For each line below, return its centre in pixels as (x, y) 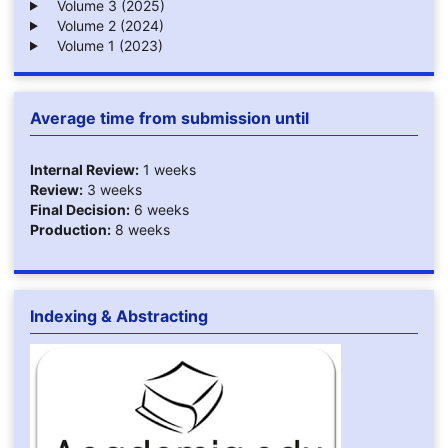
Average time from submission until (169, 117)
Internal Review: (84, 169)
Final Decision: (79, 209)
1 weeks (167, 169)
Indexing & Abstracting (118, 315)
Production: (70, 229)
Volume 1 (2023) (103, 45)
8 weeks (140, 229)
